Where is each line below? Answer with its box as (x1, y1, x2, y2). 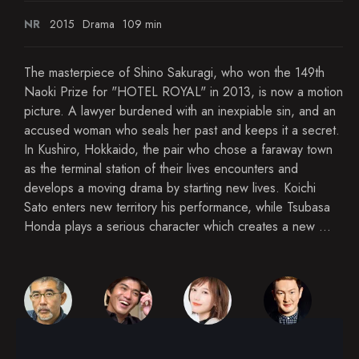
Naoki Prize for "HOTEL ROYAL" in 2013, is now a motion (24, 83, 343, 101)
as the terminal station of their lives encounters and (24, 159, 298, 178)
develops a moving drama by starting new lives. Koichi (24, 179, 316, 197)
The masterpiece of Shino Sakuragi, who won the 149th (24, 63, 325, 82)
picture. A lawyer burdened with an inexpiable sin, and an (24, 102, 336, 120)
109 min (123, 16, 162, 32)
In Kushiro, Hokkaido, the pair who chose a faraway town (24, 140, 333, 159)
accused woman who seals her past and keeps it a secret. (24, 121, 340, 139)
